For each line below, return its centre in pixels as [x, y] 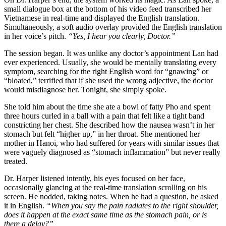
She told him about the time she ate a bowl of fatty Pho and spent [107, 106]
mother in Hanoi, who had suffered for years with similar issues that [111, 143]
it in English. [25, 205]
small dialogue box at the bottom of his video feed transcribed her [108, 9]
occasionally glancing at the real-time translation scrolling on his [105, 187]
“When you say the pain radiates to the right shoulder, [132, 205]
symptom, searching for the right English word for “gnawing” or [106, 71]
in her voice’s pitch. [36, 36]
